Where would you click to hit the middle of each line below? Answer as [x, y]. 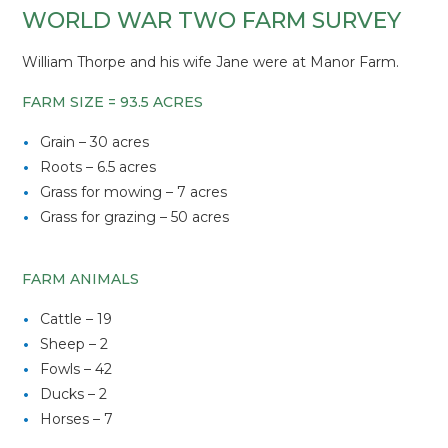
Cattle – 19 [76, 319]
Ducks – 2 [74, 394]
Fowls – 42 [76, 369]
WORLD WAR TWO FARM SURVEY [212, 20]
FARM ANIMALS [81, 279]
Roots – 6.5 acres [98, 167]
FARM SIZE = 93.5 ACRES [113, 102]
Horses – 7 [77, 419]
